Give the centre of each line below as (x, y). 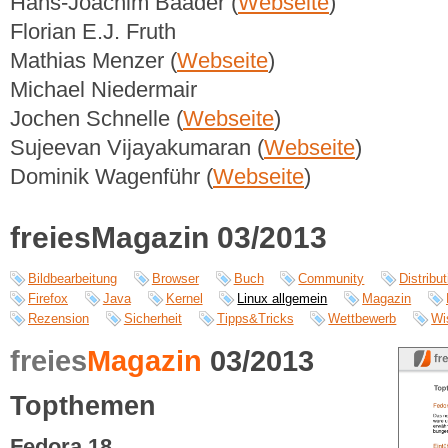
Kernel (184, 299)
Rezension (58, 319)
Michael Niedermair (103, 90)
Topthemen (83, 405)
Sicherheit (152, 319)
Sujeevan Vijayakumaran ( (137, 148)
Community (331, 279)
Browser (175, 279)
